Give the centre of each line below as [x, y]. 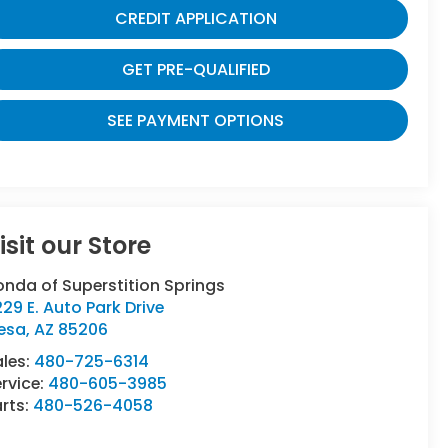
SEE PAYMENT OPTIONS [195, 120]
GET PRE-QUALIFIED [195, 69]
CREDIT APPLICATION [195, 18]
